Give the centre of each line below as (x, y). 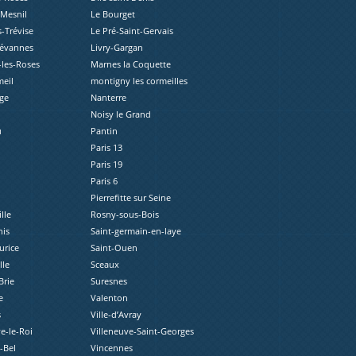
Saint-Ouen (114, 248)
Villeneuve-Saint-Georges (143, 331)
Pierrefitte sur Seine (131, 198)
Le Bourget (113, 14)
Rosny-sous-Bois (125, 215)
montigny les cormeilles (139, 81)
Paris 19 (107, 164)
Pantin (104, 131)
